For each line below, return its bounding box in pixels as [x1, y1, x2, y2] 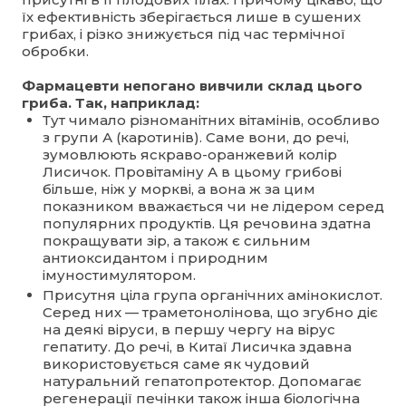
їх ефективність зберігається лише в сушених [22, 7, 361, 25]
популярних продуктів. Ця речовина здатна [42, 214, 371, 232]
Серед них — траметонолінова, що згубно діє [42, 303, 378, 321]
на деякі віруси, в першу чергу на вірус [42, 320, 335, 338]
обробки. [22, 42, 89, 60]
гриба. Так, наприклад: [22, 93, 199, 111]
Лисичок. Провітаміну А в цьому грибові [42, 162, 342, 180]
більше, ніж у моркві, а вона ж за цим [42, 179, 315, 198]
